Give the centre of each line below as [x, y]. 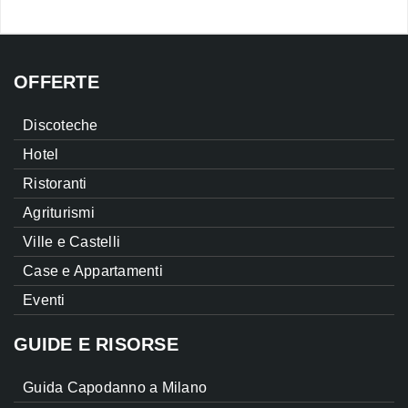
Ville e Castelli [71, 242]
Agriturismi [59, 213]
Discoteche [61, 126]
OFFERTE [56, 82]
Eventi [44, 301]
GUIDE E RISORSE [96, 345]
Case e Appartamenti [93, 271]
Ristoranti [55, 184]
